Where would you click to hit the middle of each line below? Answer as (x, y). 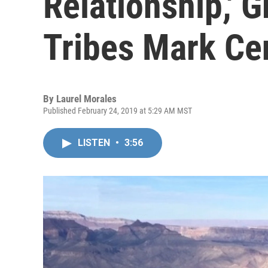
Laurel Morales (86, 99)
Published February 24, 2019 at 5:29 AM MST (118, 111)
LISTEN (95, 143)
